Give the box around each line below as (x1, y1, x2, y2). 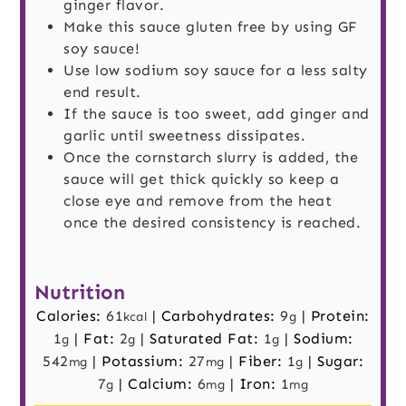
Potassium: (101, 352, 188, 370)
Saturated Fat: (150, 329, 264, 347)
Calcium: (128, 374, 198, 392)
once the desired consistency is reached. (63, 214, 362, 232)
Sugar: (317, 352, 363, 370)
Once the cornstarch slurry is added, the (63, 149, 359, 167)
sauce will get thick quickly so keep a (63, 170, 340, 188)
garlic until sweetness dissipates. (63, 127, 306, 145)
